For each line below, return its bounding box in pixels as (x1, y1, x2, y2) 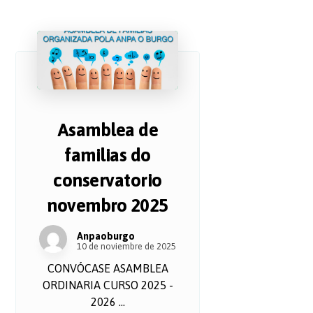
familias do (64, 145, 151, 166)
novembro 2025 (47, 195, 168, 217)
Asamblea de (57, 119, 159, 141)
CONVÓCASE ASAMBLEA (47, 262, 168, 275)
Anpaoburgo (77, 231, 136, 242)
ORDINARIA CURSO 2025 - (42, 279, 173, 292)
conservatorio (53, 170, 162, 191)
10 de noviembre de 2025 (77, 241, 177, 252)
